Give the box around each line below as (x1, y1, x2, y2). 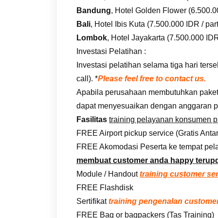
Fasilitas (76, 115, 107, 124)
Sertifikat (76, 197, 109, 205)
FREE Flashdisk (76, 183, 133, 192)
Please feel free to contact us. (98, 74, 206, 83)
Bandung (76, 6, 111, 15)
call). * (76, 74, 98, 83)
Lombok (76, 33, 107, 42)
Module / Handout (76, 169, 140, 178)
